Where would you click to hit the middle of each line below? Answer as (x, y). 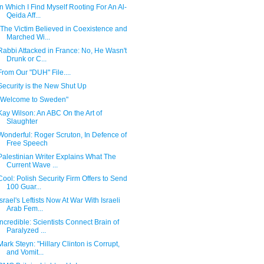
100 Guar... (24, 187)
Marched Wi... (28, 37)
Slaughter (22, 121)
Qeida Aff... (23, 15)
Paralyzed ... (26, 230)
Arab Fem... (24, 209)
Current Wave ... (32, 165)
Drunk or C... (26, 59)
